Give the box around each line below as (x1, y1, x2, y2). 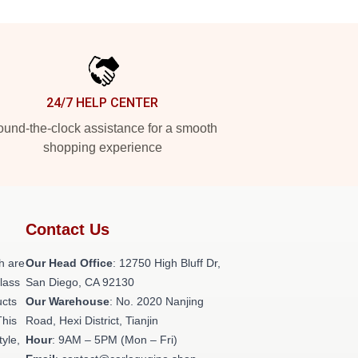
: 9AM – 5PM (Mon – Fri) (52, 333, 177, 346)
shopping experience (42, 141, 162, 154)
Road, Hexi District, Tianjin (26, 314, 158, 327)
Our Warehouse (26, 295, 109, 308)
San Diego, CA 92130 (26, 276, 134, 288)
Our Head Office (26, 257, 113, 269)
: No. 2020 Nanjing (109, 295, 204, 308)
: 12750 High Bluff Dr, (113, 257, 221, 269)
